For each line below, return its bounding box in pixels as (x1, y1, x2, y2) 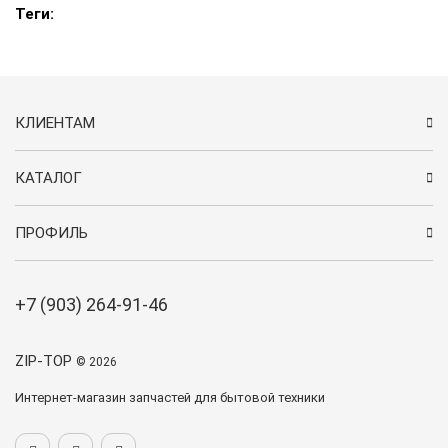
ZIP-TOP (15, 352, 76, 371)
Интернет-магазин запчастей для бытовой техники (15, 390, 325, 406)
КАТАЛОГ (15, 169, 82, 188)
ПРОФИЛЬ (15, 224, 88, 243)
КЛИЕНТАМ (15, 114, 95, 133)
